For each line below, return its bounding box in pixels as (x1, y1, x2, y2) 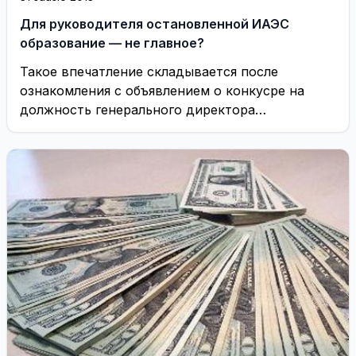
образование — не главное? (20, 35, 204, 51)
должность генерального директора (20, 102, 255, 118)
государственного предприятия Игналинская (20, 121, 311, 137)
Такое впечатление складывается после (20, 64, 278, 79)
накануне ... (20, 159, 93, 175)
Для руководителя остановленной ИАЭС (20, 16, 289, 32)
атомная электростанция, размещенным (20, 140, 281, 156)
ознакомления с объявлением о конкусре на (20, 83, 304, 99)
